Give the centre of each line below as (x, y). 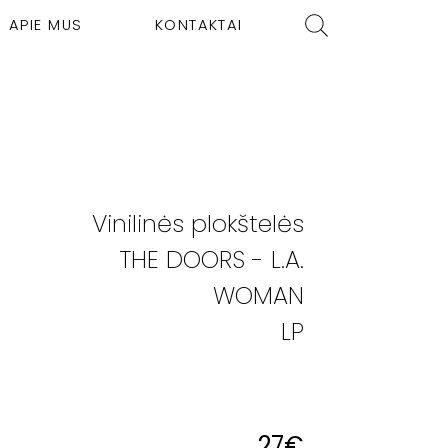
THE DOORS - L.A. (212, 259)
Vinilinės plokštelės (198, 223)
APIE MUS (45, 25)
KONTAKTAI (198, 25)
